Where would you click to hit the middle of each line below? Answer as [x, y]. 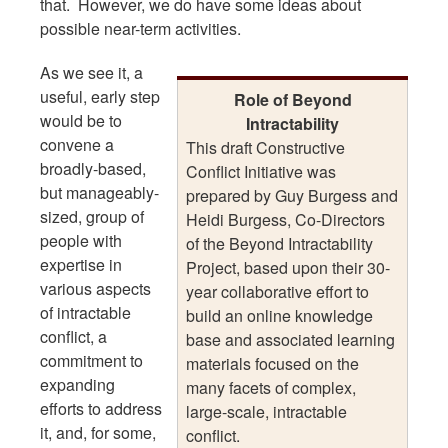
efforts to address [101, 408]
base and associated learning [290, 339]
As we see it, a [91, 72]
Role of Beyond [292, 99]
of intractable [85, 312]
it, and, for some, [98, 432]
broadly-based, [93, 168]
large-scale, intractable [266, 411]
